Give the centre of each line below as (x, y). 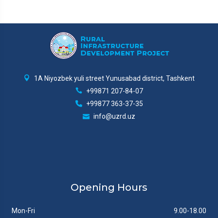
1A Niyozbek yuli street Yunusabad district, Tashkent (114, 78)
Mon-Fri (23, 211)
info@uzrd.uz (114, 116)
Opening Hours (109, 187)
